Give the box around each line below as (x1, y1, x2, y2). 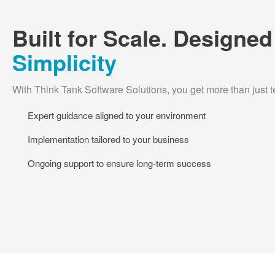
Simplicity (12, 46, 117, 79)
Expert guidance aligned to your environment (28, 109, 206, 122)
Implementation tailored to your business (28, 133, 189, 146)
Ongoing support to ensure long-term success (28, 157, 211, 170)
